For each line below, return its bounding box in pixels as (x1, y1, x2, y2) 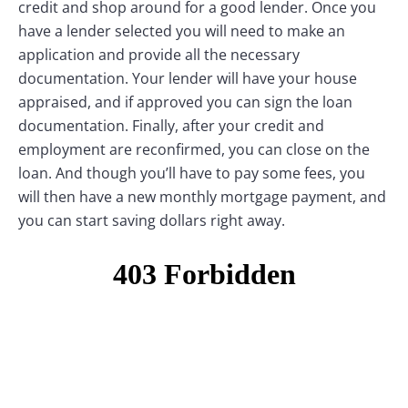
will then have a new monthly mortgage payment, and (18, 187, 386, 207)
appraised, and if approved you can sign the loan (18, 92, 352, 112)
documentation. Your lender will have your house (18, 68, 357, 88)
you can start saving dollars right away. (18, 210, 285, 230)
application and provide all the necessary (18, 45, 300, 65)
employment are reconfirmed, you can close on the (18, 139, 370, 159)
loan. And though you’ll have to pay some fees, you (18, 163, 365, 183)
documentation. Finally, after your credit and (18, 116, 324, 136)
